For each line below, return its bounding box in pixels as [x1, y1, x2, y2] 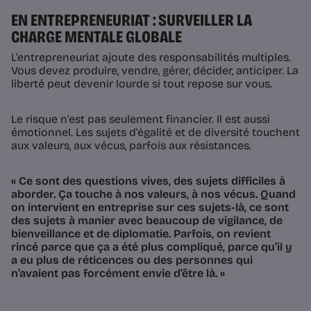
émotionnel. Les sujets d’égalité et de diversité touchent [11, 126, 300, 140]
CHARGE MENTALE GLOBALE [11, 27, 182, 47]
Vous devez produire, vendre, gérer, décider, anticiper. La [11, 64, 299, 78]
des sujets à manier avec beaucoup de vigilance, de [11, 214, 283, 228]
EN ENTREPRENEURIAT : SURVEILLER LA [11, 10, 252, 31]
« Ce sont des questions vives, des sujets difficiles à [11, 174, 285, 188]
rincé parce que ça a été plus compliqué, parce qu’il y [11, 240, 292, 254]
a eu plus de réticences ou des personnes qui [11, 253, 253, 267]
